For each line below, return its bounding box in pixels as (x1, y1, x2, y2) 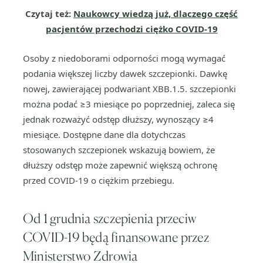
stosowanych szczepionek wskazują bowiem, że (23, 144, 215, 156)
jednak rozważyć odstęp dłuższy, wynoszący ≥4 (23, 113, 214, 125)
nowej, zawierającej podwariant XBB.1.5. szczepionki (23, 83, 236, 95)
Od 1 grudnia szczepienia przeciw (23, 210, 197, 226)
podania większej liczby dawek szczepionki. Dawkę (23, 68, 227, 79)
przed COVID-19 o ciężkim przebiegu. (23, 174, 174, 186)
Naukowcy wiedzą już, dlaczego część (73, 8, 238, 19)
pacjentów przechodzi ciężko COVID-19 (45, 23, 218, 35)
